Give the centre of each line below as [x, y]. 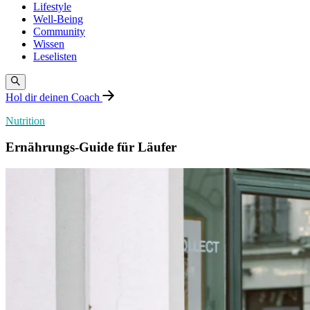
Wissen [49, 44]
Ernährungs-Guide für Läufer [91, 147]
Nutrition [25, 120]
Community [59, 32]
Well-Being [58, 19]
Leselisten [55, 57]
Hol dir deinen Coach [54, 97]
